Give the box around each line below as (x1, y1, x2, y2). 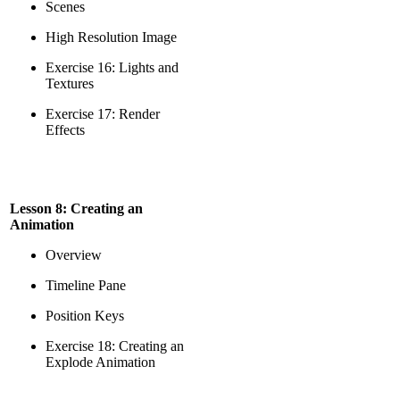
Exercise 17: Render (46, 106, 160, 121)
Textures (46, 76, 94, 91)
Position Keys (46, 308, 124, 323)
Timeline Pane (46, 278, 126, 293)
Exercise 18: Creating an (46, 338, 184, 354)
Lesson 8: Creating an (10, 201, 143, 216)
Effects (46, 122, 85, 137)
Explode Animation (46, 354, 155, 370)
